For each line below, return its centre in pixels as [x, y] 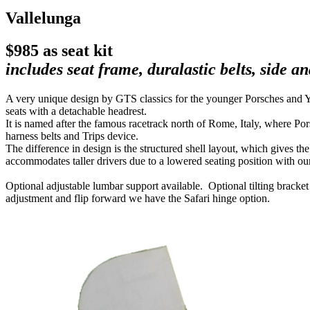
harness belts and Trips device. [72, 136]
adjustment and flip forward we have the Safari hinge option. [138, 198]
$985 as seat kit [59, 50]
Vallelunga [43, 18]
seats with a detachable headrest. [77, 111]
